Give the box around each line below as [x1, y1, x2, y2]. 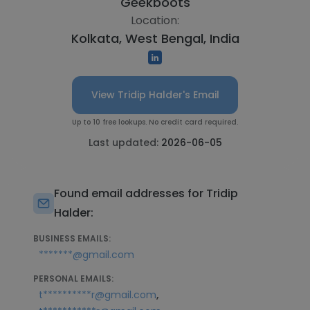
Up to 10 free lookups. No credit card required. [72, 117, 238, 127]
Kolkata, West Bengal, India [71, 30, 239, 47]
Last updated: [88, 136, 161, 149]
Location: [131, 12, 179, 28]
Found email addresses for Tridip [54, 185, 238, 201]
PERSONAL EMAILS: [33, 273, 113, 284]
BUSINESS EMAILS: [33, 232, 111, 244]
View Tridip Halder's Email [91, 88, 219, 102]
